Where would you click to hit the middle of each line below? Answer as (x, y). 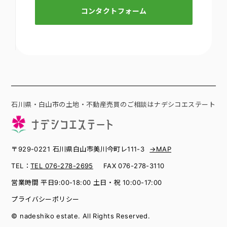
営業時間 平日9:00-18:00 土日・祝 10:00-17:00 (90, 183)
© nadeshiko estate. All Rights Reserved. (81, 216)
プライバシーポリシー (45, 199)
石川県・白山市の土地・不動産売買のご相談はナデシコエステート (113, 104)
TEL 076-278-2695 (62, 166)
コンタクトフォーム (114, 11)
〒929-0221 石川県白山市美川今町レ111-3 (78, 149)
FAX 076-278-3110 (134, 166)
